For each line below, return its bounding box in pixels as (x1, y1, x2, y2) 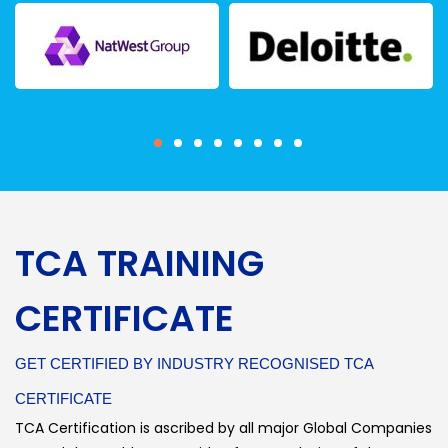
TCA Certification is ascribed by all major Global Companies (15, 417, 432, 438)
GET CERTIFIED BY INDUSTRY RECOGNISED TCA (15, 354, 373, 372)
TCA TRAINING (15, 237, 264, 289)
